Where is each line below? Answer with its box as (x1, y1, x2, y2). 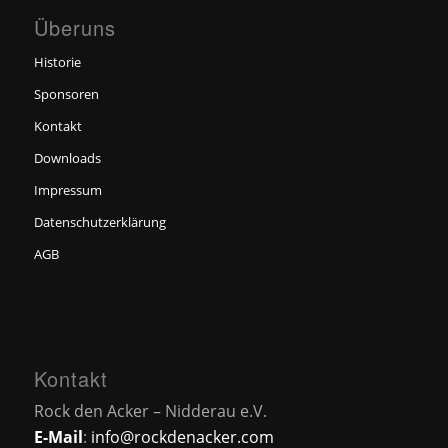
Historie (33, 52, 81, 71)
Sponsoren (33, 84, 99, 103)
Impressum (33, 180, 102, 199)
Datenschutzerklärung (33, 212, 166, 231)
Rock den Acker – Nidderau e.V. (33, 399, 267, 422)
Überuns (33, 12, 116, 42)
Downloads (33, 148, 101, 167)
